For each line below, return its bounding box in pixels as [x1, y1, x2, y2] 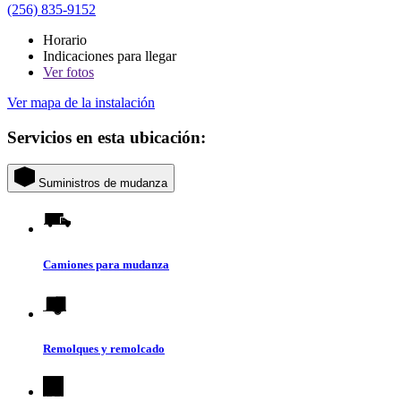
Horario [43, 32, 87, 48]
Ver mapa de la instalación [7, 95, 155, 111]
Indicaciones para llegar [43, 48, 176, 64]
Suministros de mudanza [38, 176, 167, 191]
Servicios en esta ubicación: [7, 127, 206, 147]
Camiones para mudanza [43, 257, 169, 271]
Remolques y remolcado [43, 341, 165, 355]
